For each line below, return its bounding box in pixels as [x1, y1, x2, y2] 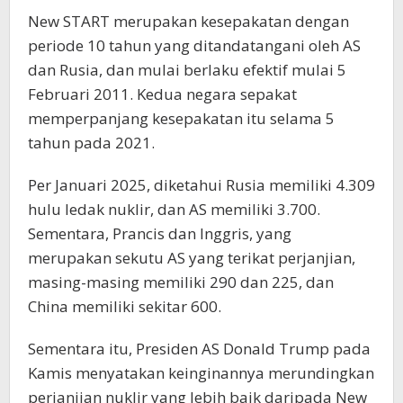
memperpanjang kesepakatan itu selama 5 [28, 108, 335, 130]
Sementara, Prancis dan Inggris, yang [28, 223, 291, 245]
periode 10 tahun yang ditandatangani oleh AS [28, 35, 361, 57]
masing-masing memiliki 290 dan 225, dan [28, 272, 334, 293]
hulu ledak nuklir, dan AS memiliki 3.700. [28, 199, 320, 220]
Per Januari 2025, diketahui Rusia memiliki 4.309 [28, 175, 375, 196]
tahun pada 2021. [28, 132, 155, 154]
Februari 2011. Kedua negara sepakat [28, 84, 297, 105]
